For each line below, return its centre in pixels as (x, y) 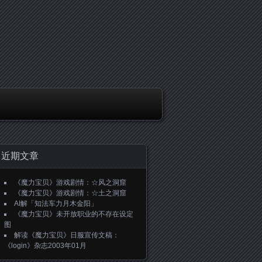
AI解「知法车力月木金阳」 (56, 204)
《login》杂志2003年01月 (45, 246)
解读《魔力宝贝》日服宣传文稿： (67, 235)
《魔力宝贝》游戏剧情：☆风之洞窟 (70, 182)
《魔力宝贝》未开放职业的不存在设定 (74, 214)
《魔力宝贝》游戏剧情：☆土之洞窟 (70, 193)
